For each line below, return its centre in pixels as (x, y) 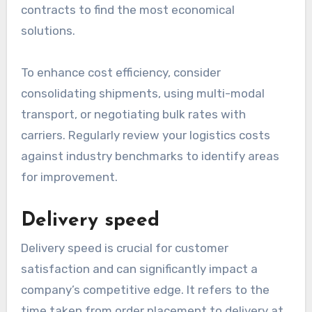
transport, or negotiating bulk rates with (133, 114)
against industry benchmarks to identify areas (150, 156)
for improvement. (69, 177)
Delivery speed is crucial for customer (124, 248)
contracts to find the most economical (127, 9)
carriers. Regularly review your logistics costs (145, 135)
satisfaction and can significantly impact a (139, 269)
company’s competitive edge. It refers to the (145, 290)
